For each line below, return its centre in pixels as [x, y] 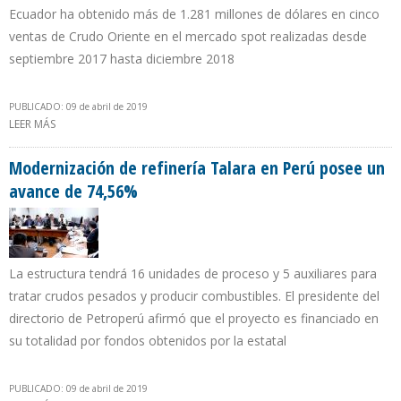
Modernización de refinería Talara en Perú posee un [197, 168]
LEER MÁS [32, 124]
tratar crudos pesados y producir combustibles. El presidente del [194, 296]
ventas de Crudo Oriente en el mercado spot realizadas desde [188, 37]
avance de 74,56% [73, 192]
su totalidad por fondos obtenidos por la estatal [148, 341]
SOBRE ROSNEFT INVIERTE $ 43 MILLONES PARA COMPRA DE [204, 124]
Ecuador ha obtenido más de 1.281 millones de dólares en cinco [194, 14]
